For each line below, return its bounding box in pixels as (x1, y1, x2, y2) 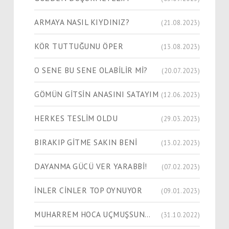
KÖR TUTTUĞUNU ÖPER (34, 40, 123, 51)
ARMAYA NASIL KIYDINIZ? (34, 16, 129, 27)
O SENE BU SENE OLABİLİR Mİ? (34, 64, 148, 75)
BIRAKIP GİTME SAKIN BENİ (34, 136, 137, 147)
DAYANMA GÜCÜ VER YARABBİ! (34, 161, 147, 171)
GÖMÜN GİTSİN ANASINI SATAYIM (34, 88, 158, 99)
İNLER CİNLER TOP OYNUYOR (34, 185, 142, 195)
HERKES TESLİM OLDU (34, 112, 118, 123)
